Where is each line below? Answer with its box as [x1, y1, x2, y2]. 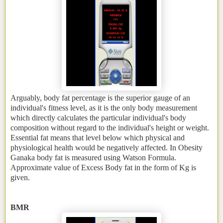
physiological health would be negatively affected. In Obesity [10, 143, 203, 152]
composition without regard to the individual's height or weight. [10, 123, 209, 132]
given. [10, 173, 30, 182]
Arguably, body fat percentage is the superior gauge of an [10, 94, 190, 103]
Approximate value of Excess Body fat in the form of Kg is [10, 163, 196, 172]
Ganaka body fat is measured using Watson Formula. [10, 153, 176, 162]
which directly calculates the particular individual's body [10, 113, 186, 122]
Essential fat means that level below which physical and [10, 133, 185, 142]
